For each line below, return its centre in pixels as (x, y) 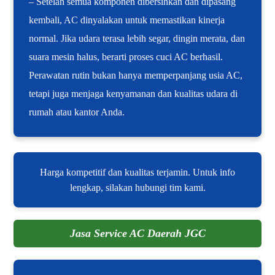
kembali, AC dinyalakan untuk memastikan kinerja (127, 20)
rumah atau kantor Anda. (77, 112)
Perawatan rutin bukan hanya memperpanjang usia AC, (136, 76)
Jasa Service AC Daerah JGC (137, 234)
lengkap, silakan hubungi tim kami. (137, 188)
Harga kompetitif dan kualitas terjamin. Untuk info (137, 172)
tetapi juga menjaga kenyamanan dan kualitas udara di (134, 94)
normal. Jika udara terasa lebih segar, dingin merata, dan (137, 39)
